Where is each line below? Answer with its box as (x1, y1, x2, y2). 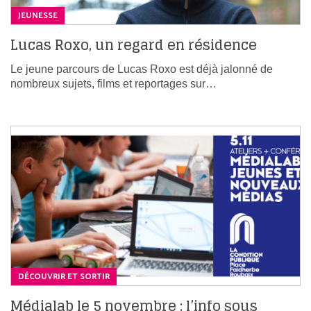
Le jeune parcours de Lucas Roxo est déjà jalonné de (10, 63, 273, 76)
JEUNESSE (18, 9, 58, 23)
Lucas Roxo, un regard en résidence (10, 33, 257, 58)
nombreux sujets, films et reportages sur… (10, 78, 217, 90)
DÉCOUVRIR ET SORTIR (18, 270, 110, 284)
